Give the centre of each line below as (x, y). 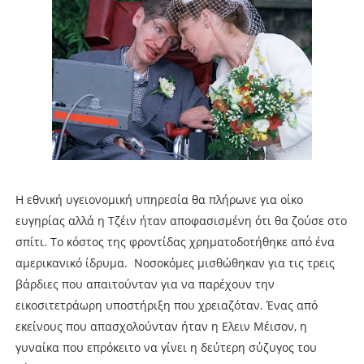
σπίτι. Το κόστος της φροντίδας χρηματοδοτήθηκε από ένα (175, 241)
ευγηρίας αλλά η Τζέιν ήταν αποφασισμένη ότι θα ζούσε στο (181, 220)
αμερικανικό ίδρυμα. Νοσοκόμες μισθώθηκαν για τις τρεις (175, 262)
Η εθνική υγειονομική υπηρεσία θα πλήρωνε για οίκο (159, 199)
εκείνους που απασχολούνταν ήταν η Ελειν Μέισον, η (161, 326)
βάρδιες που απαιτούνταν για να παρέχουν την (145, 284)
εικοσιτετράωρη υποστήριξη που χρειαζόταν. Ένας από (166, 305)
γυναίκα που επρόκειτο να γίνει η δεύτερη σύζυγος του (166, 347)
